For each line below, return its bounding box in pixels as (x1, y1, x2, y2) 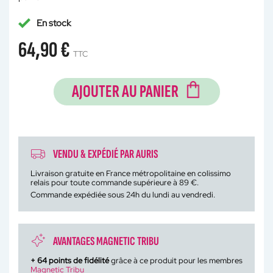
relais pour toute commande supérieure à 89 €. (30, 177, 199, 188)
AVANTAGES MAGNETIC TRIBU (53, 234, 159, 249)
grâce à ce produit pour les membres (109, 255, 243, 266)
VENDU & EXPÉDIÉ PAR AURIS (53, 147, 158, 161)
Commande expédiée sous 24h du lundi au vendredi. (30, 190, 215, 200)
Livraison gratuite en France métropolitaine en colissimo (30, 168, 231, 179)
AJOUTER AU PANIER (71, 81, 179, 102)
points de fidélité (47, 255, 109, 266)
